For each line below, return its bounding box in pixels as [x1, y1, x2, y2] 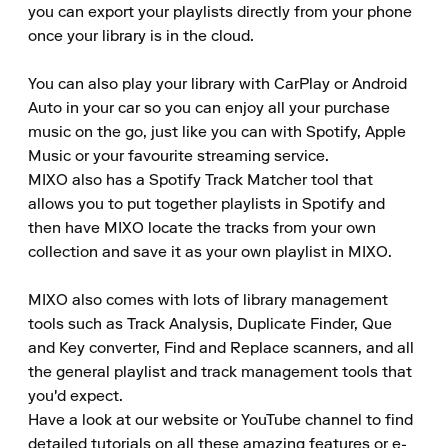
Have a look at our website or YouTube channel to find [28, 413, 413, 429]
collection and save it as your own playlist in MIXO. [28, 245, 392, 261]
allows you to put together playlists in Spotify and [28, 197, 385, 213]
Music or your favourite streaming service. [28, 149, 329, 165]
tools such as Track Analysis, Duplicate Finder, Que [28, 317, 392, 333]
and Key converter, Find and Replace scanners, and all [28, 341, 414, 357]
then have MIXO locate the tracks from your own [28, 221, 376, 237]
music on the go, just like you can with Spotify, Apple [28, 125, 406, 141]
